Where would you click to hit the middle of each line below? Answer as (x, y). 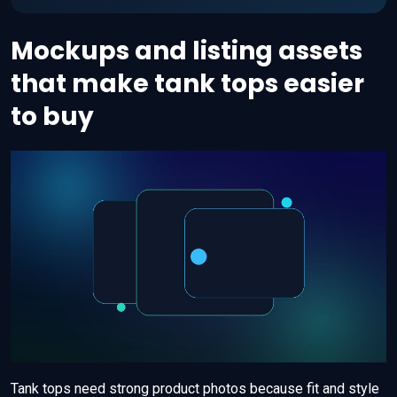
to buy (52, 117)
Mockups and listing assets (187, 51)
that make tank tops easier (187, 84)
